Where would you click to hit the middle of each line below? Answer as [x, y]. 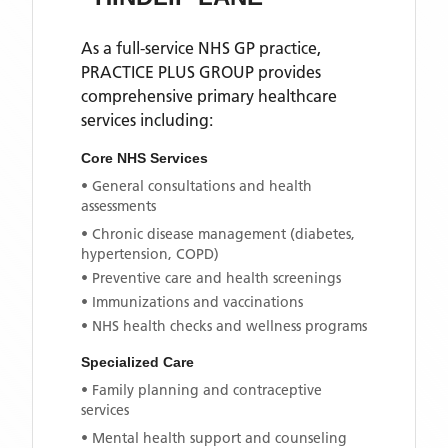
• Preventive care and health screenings [211, 278]
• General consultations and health [196, 186]
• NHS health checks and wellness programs [224, 326]
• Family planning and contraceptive [201, 390]
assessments [118, 206]
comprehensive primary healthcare [209, 96]
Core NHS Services [144, 158]
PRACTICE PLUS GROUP [167, 72]
